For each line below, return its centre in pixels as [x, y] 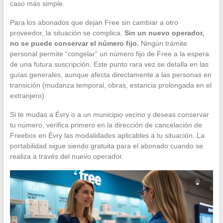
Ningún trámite [163, 43]
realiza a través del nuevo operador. [66, 156]
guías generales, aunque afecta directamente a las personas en [111, 74]
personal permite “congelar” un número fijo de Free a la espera [109, 54]
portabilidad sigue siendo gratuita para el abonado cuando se [106, 146]
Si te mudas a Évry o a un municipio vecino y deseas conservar [109, 114]
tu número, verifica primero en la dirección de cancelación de [106, 125]
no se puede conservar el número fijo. [74, 43]
